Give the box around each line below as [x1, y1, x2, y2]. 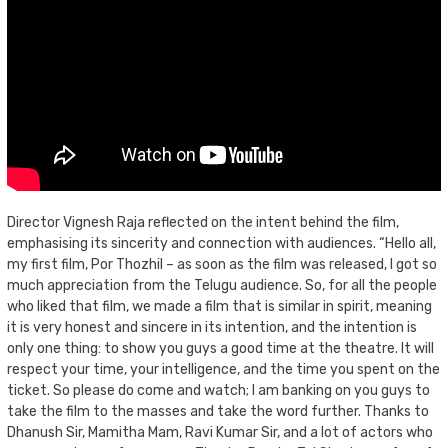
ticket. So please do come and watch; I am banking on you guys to [7, 381, 430, 399]
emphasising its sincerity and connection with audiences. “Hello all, [7, 234, 436, 252]
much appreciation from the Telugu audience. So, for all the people [7, 276, 437, 294]
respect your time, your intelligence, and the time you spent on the [7, 360, 440, 378]
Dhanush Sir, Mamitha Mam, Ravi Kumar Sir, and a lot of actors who [7, 423, 433, 441]
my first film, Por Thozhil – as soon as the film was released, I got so [7, 255, 437, 273]
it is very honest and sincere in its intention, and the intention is [7, 318, 417, 336]
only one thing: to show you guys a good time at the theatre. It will [7, 339, 434, 357]
